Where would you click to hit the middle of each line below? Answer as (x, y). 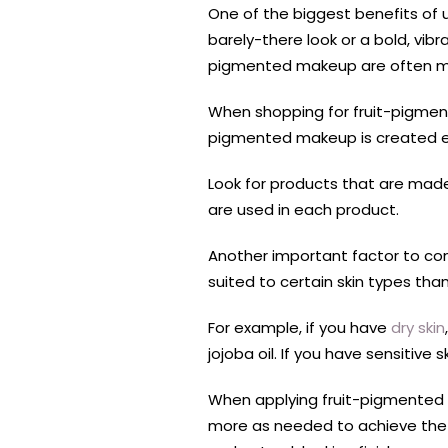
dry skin (418, 328)
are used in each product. (303, 210)
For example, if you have (299, 328)
